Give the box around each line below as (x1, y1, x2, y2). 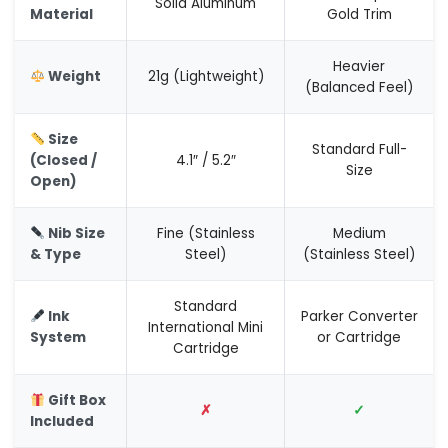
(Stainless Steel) (303, 245, 415, 264)
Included (30, 412, 94, 431)
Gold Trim (326, 5, 392, 24)
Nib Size (45, 224, 106, 243)
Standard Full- (311, 140, 407, 159)
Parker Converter (300, 307, 418, 326)
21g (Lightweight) (147, 67, 264, 86)
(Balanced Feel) (305, 78, 413, 97)
